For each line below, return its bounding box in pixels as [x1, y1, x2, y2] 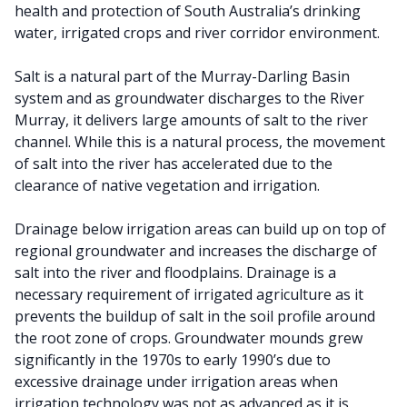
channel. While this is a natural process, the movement [15, 132, 385, 152]
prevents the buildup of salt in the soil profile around [15, 306, 375, 326]
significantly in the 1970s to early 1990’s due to [15, 350, 331, 370]
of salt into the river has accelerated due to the [15, 154, 333, 174]
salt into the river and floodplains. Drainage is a [15, 263, 336, 283]
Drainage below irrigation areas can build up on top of [15, 219, 386, 239]
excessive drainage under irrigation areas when [15, 372, 338, 392]
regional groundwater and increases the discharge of [15, 241, 377, 261]
